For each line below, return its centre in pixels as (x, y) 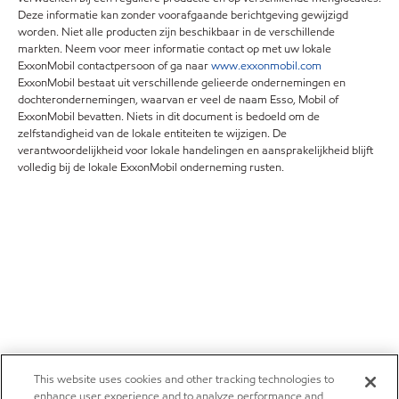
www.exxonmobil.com (266, 66)
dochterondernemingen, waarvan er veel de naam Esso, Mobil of (178, 100)
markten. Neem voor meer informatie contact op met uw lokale (175, 49)
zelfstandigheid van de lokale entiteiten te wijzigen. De (152, 134)
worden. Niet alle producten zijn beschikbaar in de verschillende (176, 32)
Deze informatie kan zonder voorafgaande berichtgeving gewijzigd (183, 15)
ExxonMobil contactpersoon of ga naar (114, 66)
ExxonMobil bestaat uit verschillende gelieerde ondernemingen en (182, 83)
